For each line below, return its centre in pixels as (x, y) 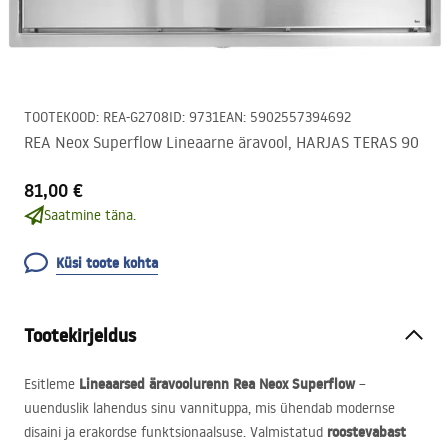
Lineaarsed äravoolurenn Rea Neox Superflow (217, 384)
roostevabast (366, 432)
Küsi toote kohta (107, 263)
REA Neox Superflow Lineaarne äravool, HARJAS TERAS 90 (221, 142)
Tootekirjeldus (80, 335)
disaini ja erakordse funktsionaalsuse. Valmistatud (175, 432)
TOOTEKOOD (60, 117)
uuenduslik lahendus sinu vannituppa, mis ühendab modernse (209, 408)
